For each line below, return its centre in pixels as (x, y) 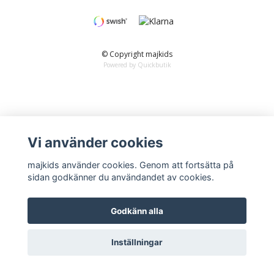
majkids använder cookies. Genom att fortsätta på (130, 165)
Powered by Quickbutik (137, 65)
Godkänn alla (137, 211)
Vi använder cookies (95, 143)
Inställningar (137, 243)
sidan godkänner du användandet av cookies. (120, 177)
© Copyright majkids (137, 54)
